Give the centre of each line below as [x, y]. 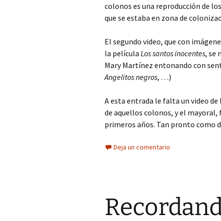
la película [123, 53]
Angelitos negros [131, 77]
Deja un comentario [142, 147]
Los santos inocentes [173, 53]
